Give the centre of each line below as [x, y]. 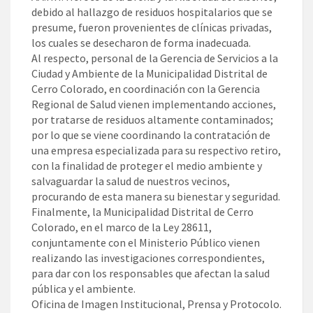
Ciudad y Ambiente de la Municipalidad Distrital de [150, 74]
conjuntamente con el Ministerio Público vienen [146, 243]
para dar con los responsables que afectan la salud [151, 274]
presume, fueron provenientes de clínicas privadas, [152, 28]
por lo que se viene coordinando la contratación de [151, 135]
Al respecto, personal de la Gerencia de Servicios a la [155, 58]
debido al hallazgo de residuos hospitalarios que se [152, 12]
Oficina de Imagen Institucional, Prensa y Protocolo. [156, 304]
